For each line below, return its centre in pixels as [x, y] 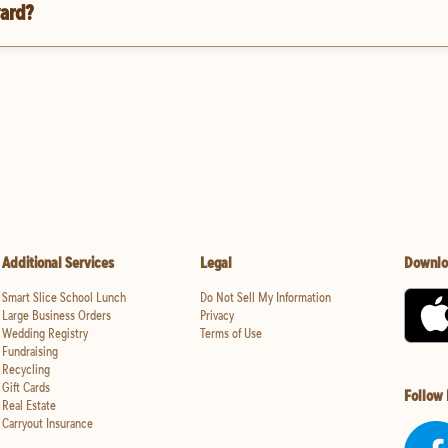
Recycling [26, 369]
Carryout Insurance [47, 423]
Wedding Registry [45, 333]
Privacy [216, 315]
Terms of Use [230, 333]
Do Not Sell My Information [265, 297]
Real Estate [29, 405]
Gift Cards [26, 387]
